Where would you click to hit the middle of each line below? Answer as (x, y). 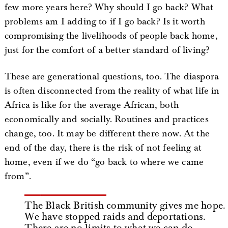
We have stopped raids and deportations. (115, 217)
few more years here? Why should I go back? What (109, 7)
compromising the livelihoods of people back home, (111, 36)
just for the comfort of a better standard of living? (107, 50)
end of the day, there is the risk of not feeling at (103, 148)
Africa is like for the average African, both (91, 105)
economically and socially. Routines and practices (106, 119)
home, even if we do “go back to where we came (104, 162)
